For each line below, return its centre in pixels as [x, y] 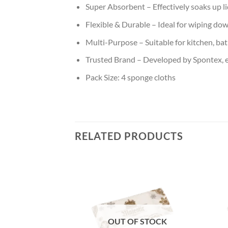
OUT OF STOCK [138, 221]
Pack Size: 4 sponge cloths [130, 77]
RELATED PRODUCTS [129, 136]
